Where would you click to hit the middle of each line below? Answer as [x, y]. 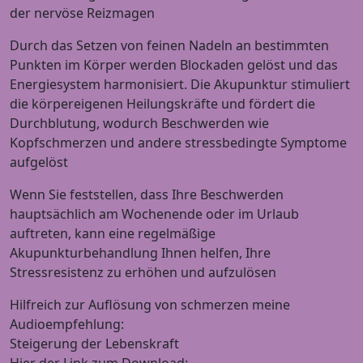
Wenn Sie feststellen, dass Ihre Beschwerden [147, 194]
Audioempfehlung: [67, 324]
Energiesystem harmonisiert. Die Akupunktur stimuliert [180, 84]
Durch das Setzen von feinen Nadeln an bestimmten [169, 45]
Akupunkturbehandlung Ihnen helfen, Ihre [140, 252]
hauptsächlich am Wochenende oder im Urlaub [154, 214]
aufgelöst [39, 162]
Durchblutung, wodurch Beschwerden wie [139, 123]
